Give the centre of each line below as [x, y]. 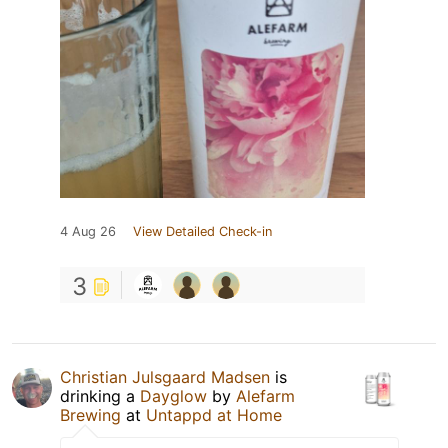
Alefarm [265, 396]
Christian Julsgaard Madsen [165, 377]
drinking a [100, 396]
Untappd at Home [214, 415]
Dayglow [173, 396]
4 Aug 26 [88, 232]
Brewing [90, 415]
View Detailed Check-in [202, 232]
